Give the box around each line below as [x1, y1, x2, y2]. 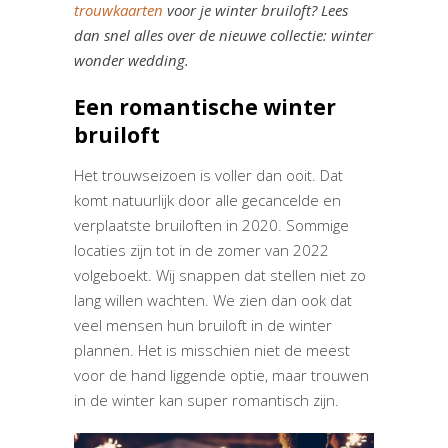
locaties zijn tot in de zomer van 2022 [74, 240, 329, 261]
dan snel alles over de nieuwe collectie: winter [74, 25, 373, 46]
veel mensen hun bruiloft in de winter [74, 315, 332, 336]
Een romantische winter [74, 93, 336, 122]
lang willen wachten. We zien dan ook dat [74, 290, 352, 311]
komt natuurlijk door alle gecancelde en [74, 190, 341, 211]
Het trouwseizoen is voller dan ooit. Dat [74, 165, 343, 186]
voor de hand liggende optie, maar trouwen [74, 365, 369, 386]
